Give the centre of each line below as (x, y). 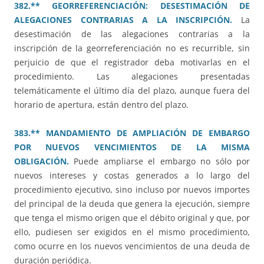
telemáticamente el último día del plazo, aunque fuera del (132, 91)
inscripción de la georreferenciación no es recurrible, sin (132, 48)
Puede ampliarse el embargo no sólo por (159, 161)
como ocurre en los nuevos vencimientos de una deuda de (132, 246)
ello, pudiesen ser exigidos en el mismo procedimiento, (132, 232)
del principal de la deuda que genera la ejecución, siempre (132, 204)
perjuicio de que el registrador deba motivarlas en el (132, 62)
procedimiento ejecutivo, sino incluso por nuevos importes (132, 190)
